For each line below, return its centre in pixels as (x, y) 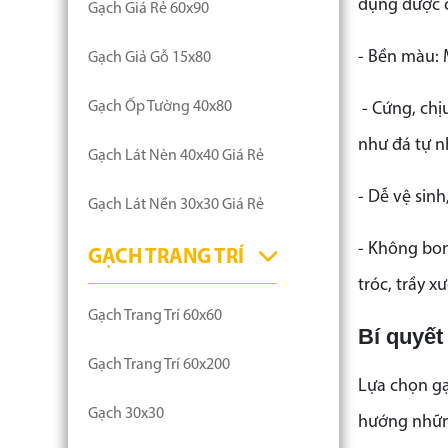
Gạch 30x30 (126, 414)
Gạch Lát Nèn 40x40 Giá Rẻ (176, 156)
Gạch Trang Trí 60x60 (155, 316)
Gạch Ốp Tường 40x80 (160, 107)
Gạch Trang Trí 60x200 (159, 365)
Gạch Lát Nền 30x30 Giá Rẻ (176, 205)
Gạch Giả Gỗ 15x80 (149, 58)
